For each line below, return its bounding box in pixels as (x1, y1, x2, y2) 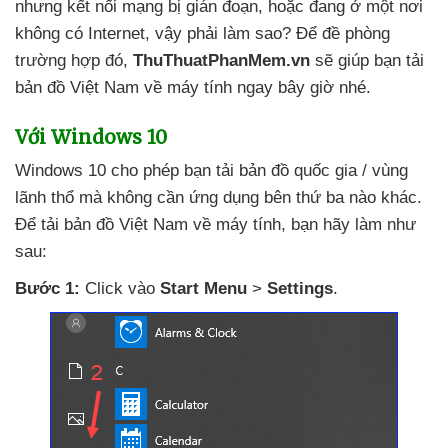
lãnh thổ (15, 188, 79, 207)
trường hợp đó (15, 51, 123, 70)
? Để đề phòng (282, 24, 390, 43)
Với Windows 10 (15, 125, 167, 149)
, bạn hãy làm (281, 215, 387, 234)
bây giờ (278, 78, 339, 97)
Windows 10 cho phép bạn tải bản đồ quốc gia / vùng (15, 161, 408, 180)
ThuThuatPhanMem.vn (133, 51, 310, 70)
